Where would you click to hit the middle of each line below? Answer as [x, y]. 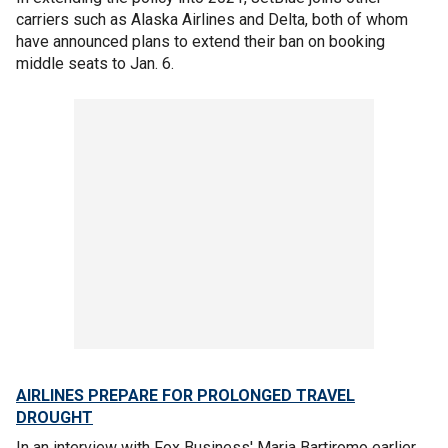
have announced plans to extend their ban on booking [200, 41]
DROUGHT [54, 417]
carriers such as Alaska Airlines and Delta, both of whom [212, 19]
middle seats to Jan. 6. [95, 63]
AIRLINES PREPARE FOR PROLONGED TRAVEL [185, 395]
